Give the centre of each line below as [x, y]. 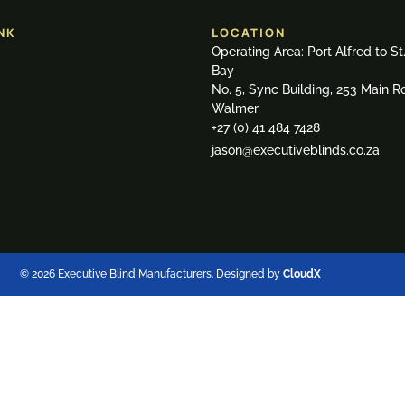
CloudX [301, 273]
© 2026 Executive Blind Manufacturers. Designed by [151, 273]
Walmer [235, 108]
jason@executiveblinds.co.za [296, 150]
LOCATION [249, 32]
